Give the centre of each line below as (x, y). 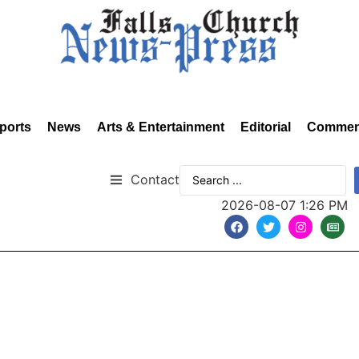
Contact (155, 179)
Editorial (266, 127)
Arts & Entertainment (161, 127)
